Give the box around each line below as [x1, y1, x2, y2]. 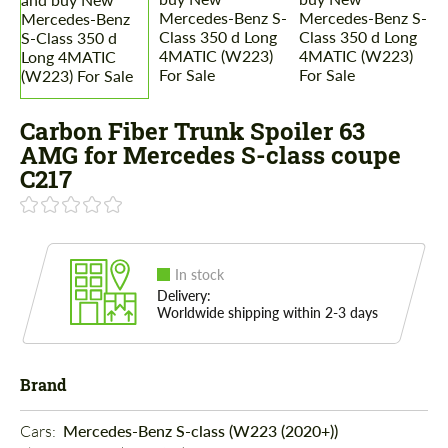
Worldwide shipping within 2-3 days [157, 304, 378, 322]
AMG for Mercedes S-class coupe [20, 139, 401, 172]
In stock [175, 266, 224, 284]
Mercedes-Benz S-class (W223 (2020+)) [63, 421, 338, 441]
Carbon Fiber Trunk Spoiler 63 [20, 115, 365, 148]
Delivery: [157, 287, 211, 305]
